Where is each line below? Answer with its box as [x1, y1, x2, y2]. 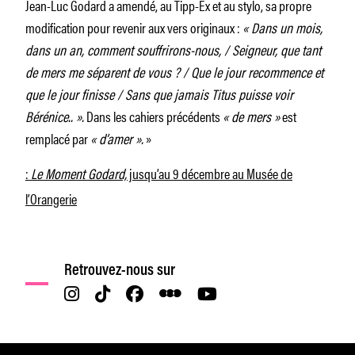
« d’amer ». [90, 127, 143, 148]
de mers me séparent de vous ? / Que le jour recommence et [25, 60, 323, 82]
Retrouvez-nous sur [64, 262, 176, 279]
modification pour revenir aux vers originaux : [25, 16, 242, 37]
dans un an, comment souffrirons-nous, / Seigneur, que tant [25, 38, 321, 59]
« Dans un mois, [242, 16, 323, 37]
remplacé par [25, 127, 90, 148]
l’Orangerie [25, 187, 77, 208]
